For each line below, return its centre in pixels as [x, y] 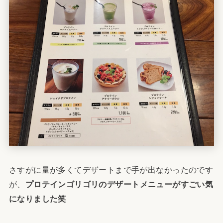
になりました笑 [37, 199]
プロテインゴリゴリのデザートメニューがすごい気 [119, 184]
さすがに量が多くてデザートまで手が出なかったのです [111, 170]
